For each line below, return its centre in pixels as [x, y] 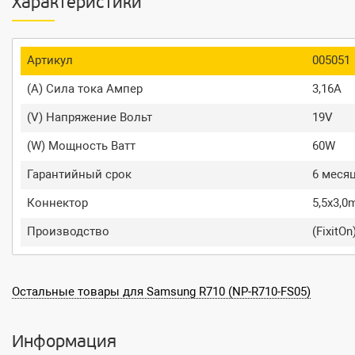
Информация [64, 343]
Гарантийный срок [79, 175]
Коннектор [57, 203]
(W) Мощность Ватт [81, 146]
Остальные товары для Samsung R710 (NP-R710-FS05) [161, 292]
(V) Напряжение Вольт [90, 118]
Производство [68, 232]
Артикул [50, 61]
